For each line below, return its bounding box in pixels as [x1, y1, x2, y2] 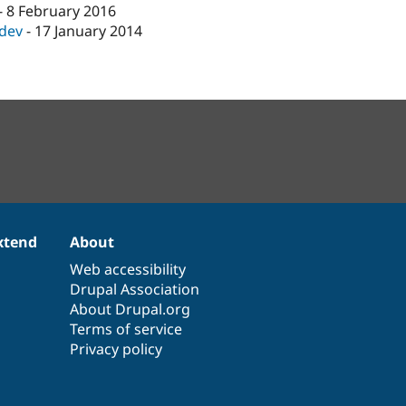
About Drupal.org [70, 298, 191, 319]
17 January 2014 [34, 21, 143, 42]
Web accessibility [70, 258, 187, 279]
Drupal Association [70, 278, 200, 299]
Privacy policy [70, 338, 163, 359]
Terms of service [70, 318, 183, 339]
